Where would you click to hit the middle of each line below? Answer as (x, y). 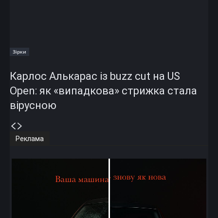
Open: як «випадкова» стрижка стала (103, 91)
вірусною (33, 105)
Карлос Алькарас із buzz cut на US (95, 76)
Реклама (30, 138)
